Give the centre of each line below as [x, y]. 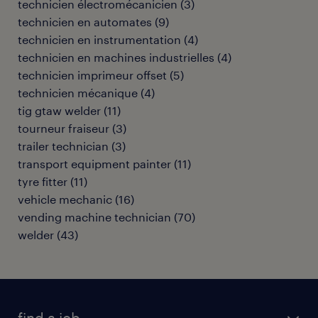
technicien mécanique [78, 93]
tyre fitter [43, 181]
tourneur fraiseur [64, 128]
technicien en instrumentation [99, 39]
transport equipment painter [94, 164]
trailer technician [63, 146]
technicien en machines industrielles [116, 57]
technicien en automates [85, 22]
